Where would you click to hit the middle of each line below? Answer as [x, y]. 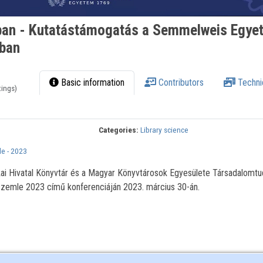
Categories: [119, 130]
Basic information [92, 83]
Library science [165, 130]
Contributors [180, 83]
